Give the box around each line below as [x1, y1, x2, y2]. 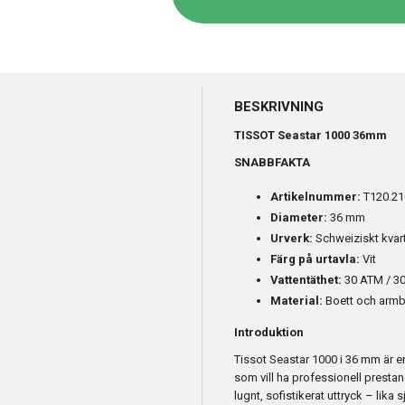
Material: [270, 293, 323, 307]
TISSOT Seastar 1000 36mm [234, 127, 387, 142]
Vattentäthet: [270, 272, 342, 287]
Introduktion [234, 325, 304, 339]
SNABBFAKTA [234, 155, 310, 169]
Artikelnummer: [270, 189, 361, 203]
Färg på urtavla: [270, 251, 360, 266]
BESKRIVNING [234, 98, 324, 115]
